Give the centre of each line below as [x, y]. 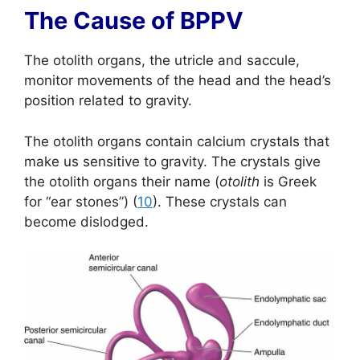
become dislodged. [86, 221]
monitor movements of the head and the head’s [178, 81]
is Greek [288, 181]
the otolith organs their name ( [122, 181]
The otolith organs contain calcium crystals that [177, 141]
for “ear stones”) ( [81, 201]
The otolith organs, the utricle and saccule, [162, 61]
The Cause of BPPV [134, 21]
